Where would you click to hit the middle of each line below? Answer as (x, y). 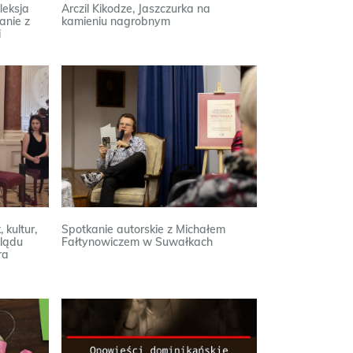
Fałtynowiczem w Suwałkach (137, 242)
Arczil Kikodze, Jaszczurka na (136, 9)
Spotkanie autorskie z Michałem (144, 229)
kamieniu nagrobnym (116, 21)
